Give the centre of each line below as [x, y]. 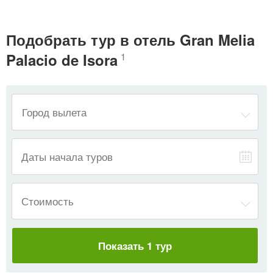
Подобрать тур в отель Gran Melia [130, 40]
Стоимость [48, 201]
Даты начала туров [67, 157]
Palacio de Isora [62, 60]
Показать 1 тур [135, 246]
